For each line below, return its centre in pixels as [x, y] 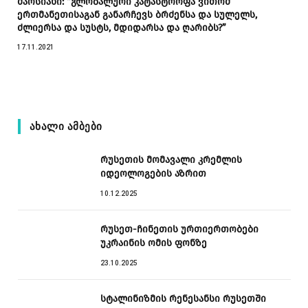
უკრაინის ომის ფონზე [154, 243]
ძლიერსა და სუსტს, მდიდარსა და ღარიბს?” [122, 27]
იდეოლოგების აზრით [153, 173]
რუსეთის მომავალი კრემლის [171, 159]
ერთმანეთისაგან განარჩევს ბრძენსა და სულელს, [137, 14]
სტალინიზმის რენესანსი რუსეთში [183, 298]
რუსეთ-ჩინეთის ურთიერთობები [179, 229]
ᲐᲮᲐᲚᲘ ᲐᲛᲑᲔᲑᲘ [66, 126]
